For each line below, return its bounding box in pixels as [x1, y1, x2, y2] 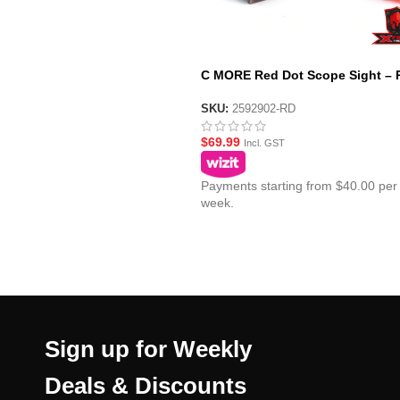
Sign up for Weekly [45, 336, 252, 362]
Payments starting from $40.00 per [200, 178, 397, 193]
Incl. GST [243, 137, 285, 148]
